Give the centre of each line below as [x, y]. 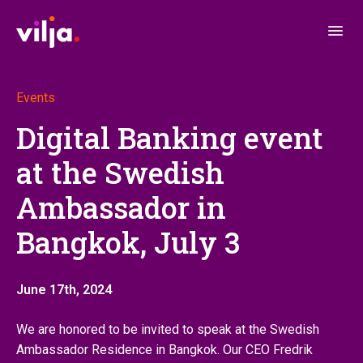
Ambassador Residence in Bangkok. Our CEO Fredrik [164, 350]
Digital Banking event [170, 138]
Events [36, 98]
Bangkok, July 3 [128, 242]
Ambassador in [121, 207]
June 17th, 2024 [64, 290]
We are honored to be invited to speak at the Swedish [168, 329]
